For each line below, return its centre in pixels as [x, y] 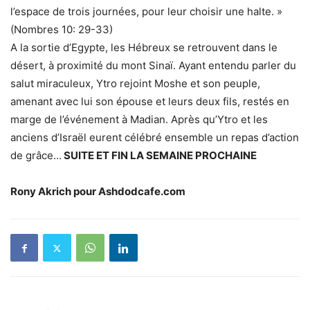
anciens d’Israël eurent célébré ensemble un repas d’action [155, 138]
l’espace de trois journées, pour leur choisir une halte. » [146, 12]
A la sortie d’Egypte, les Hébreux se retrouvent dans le [144, 48]
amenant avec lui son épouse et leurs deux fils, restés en [150, 102]
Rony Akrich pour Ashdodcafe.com [98, 192]
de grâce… [36, 156]
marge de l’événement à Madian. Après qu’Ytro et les [139, 120]
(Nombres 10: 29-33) [62, 30]
